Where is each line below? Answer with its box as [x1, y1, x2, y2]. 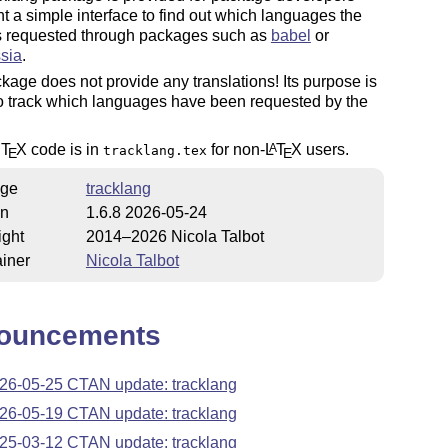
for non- [206, 141, 265, 159]
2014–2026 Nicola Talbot [85, 227, 264, 245]
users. [301, 141, 349, 159]
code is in [26, 141, 103, 159]
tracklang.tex [102, 143, 207, 159]
